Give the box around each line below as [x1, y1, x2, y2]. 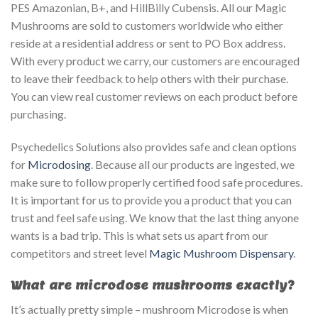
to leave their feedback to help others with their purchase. [11, 72, 288, 86]
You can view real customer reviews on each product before [11, 89, 297, 104]
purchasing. [11, 107, 66, 121]
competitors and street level [11, 246, 149, 260]
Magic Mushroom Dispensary [149, 246, 293, 260]
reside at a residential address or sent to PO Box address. [11, 36, 285, 50]
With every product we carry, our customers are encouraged [11, 54, 300, 68]
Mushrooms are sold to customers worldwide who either [11, 18, 283, 33]
